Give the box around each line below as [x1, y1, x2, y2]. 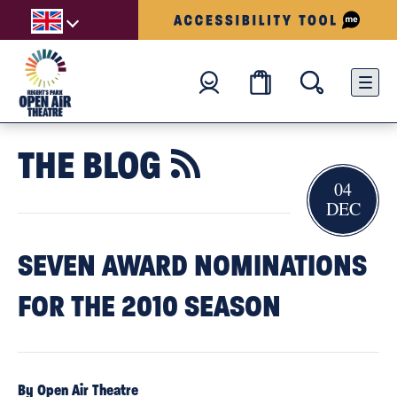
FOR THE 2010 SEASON [18, 287, 281, 325]
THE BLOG [18, 141, 169, 190]
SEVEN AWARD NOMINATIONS [18, 246, 367, 284]
